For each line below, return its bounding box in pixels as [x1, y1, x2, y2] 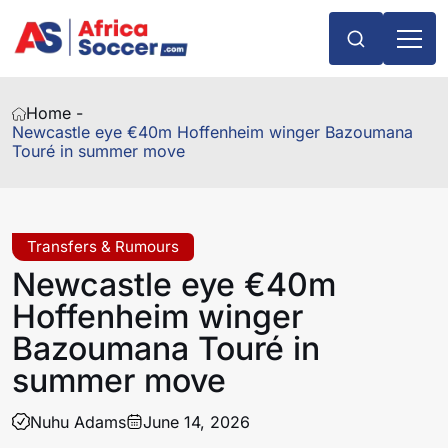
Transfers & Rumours [27, 237, 180, 257]
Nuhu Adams [29, 411, 126, 432]
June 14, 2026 [143, 411, 251, 432]
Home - [26, 103, 84, 124]
